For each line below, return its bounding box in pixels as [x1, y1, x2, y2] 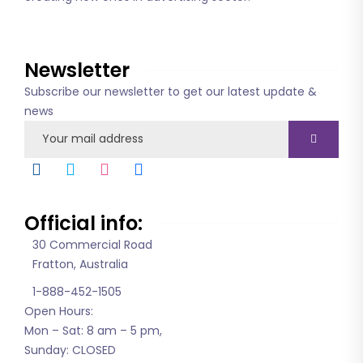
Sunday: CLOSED [24, 341, 116, 358]
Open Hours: [24, 302, 93, 319]
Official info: [24, 209, 143, 237]
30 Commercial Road [32, 236, 152, 253]
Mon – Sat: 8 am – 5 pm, [24, 322, 162, 339]
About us [41, 11, 100, 29]
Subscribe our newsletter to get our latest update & [24, 83, 317, 100]
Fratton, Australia [32, 255, 128, 272]
